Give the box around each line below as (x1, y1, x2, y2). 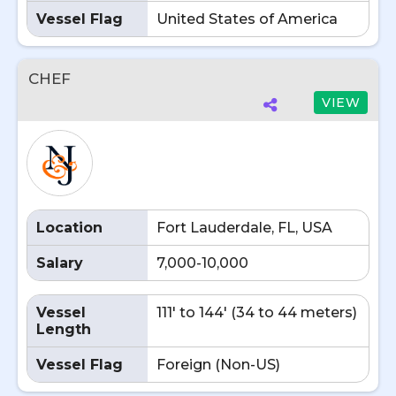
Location (36, 219, 103, 236)
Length (36, 321, 91, 338)
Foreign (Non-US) (156, 356, 280, 373)
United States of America (156, 11, 338, 27)
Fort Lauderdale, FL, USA (156, 219, 332, 236)
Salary (36, 255, 83, 271)
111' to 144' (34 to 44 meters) (156, 304, 357, 321)
